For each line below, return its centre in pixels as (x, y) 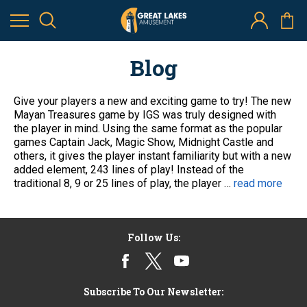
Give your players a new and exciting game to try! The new (152, 101)
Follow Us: (153, 237)
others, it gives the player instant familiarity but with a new (152, 156)
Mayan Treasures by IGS (70, 7)
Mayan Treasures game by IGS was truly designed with (145, 115)
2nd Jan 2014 (70, 24)
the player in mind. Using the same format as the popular (148, 128)
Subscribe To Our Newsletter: (153, 292)
